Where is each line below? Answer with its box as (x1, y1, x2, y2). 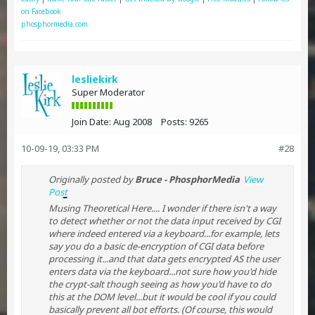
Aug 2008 (113, 115, 152, 128)
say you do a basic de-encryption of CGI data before (49, 240, 264, 252)
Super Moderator (72, 86, 145, 98)
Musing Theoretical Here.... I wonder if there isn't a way (49, 202, 276, 214)
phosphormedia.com (21, 19, 88, 29)
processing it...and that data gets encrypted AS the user (49, 252, 280, 265)
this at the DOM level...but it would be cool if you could (49, 290, 276, 303)
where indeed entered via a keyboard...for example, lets (49, 227, 279, 240)
